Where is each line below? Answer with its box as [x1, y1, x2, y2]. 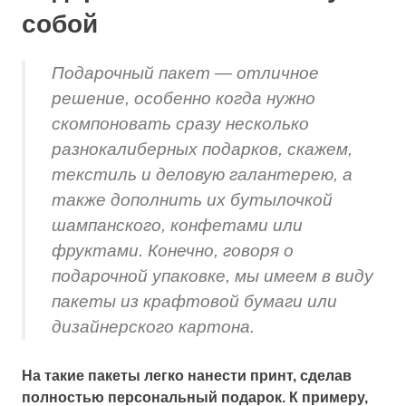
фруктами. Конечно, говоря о [51, 240, 294, 260]
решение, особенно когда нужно [51, 88, 315, 108]
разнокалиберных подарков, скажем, [51, 139, 353, 159]
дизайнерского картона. [51, 316, 255, 336]
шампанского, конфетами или [51, 215, 303, 235]
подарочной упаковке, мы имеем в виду [51, 266, 373, 285]
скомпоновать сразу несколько [51, 113, 309, 133]
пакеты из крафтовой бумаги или [51, 291, 337, 311]
